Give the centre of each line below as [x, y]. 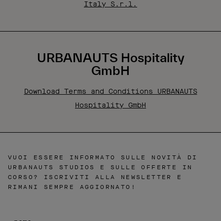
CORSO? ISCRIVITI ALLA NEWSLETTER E [95, 177]
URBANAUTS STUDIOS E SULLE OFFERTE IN [100, 167]
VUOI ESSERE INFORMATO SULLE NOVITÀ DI [103, 157]
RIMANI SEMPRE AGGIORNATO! [72, 187]
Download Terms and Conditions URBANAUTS [110, 92]
